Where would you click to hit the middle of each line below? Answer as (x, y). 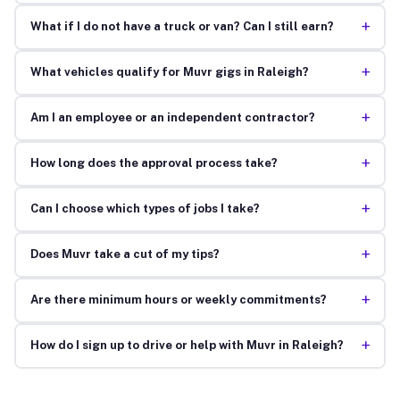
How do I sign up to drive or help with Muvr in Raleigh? (187, 346)
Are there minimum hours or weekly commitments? (178, 300)
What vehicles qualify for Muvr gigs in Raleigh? (169, 72)
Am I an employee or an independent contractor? (172, 118)
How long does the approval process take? (154, 163)
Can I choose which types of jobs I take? (145, 209)
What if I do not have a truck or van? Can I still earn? (182, 27)
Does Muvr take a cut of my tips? (125, 254)
